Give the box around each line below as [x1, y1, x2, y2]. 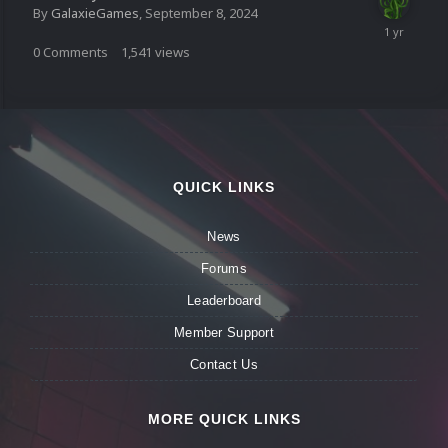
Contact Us [190, 357, 258, 373]
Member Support [174, 325, 274, 341]
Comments [43, 43, 108, 62]
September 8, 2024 [145, 4, 257, 23]
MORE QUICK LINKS [147, 411, 301, 428]
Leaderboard [187, 293, 261, 309]
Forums [201, 261, 247, 277]
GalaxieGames [51, 4, 139, 23]
